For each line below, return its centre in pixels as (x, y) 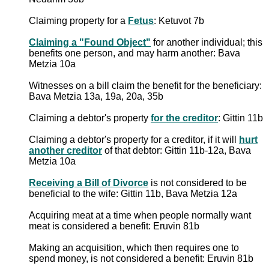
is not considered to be (198, 183)
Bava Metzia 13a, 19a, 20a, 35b (96, 96)
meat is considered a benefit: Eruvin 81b (114, 226)
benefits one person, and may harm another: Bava (134, 53)
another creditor (65, 150)
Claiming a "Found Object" (90, 42)
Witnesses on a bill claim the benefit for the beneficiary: (145, 85)
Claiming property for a (78, 20)
